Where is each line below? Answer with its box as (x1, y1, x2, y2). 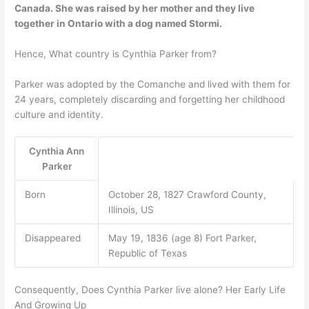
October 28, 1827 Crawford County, (108, 189, 266, 201)
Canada (14, 2, 51, 14)
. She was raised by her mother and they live (50, 2, 255, 14)
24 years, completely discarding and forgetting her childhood (14, 93, 286, 105)
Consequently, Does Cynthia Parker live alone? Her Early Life (14, 283, 286, 295)
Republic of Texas (108, 248, 187, 259)
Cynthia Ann (29, 146, 85, 157)
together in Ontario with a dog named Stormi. (14, 17, 223, 29)
